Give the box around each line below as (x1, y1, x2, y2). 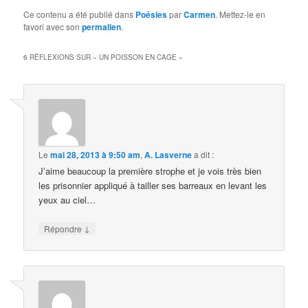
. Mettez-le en (215, 8, 266, 21)
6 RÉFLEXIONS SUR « (23, 52, 100, 62)
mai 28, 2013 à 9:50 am (50, 148, 141, 161)
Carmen (184, 8, 216, 21)
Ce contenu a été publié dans (23, 8, 136, 21)
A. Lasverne (144, 148, 192, 161)
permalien (82, 21, 122, 34)
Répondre (44, 222, 85, 234)
